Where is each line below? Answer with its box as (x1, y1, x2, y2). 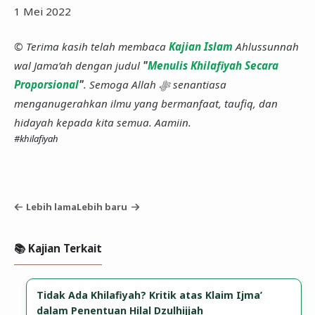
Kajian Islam (168, 39, 233, 53)
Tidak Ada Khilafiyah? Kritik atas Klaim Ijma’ (37, 288, 263, 302)
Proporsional (13, 77, 79, 91)
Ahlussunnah (232, 39, 299, 53)
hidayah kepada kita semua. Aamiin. (13, 115, 191, 129)
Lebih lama (26, 200, 77, 213)
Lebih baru (77, 200, 128, 213)
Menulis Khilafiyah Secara (147, 58, 278, 72)
